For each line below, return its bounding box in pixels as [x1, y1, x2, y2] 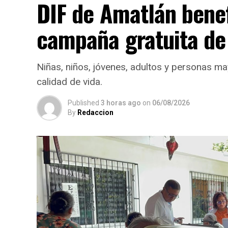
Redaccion [77, 108, 113, 117]
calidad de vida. [37, 76, 102, 88]
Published [68, 99, 99, 107]
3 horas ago [101, 99, 141, 107]
